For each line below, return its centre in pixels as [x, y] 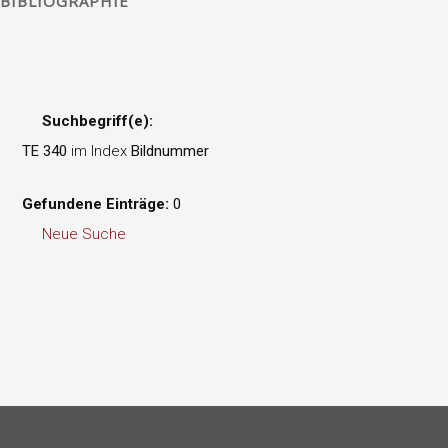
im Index [99, 151]
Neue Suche [84, 233]
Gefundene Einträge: [96, 203]
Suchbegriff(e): [98, 121]
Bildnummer [170, 151]
